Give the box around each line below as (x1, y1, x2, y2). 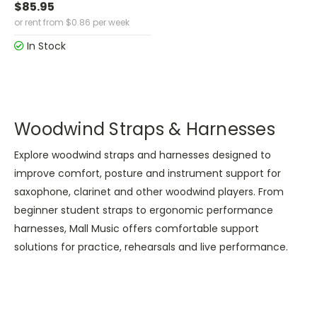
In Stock (24, 39, 66, 53)
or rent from (14, 16, 64, 28)
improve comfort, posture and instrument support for (14, 166, 281, 180)
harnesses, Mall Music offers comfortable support (14, 221, 259, 236)
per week (91, 16, 129, 28)
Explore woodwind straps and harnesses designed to (14, 147, 271, 162)
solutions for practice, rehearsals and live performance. (14, 239, 288, 254)
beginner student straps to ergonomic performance (14, 202, 273, 217)
